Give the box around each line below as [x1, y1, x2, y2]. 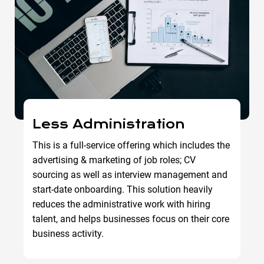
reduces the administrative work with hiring [32, 198, 210, 210]
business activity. [32, 227, 104, 239]
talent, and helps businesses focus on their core [32, 213, 229, 225]
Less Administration [32, 116, 185, 132]
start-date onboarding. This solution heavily [32, 183, 213, 195]
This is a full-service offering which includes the [32, 139, 230, 151]
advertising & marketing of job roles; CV [32, 154, 196, 166]
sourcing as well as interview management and [32, 169, 227, 180]
